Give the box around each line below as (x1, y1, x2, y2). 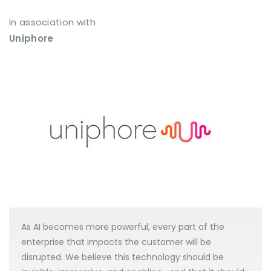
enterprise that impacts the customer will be (21, 236, 211, 249)
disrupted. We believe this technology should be (21, 251, 224, 264)
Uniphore (9, 32, 54, 45)
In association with (9, 16, 96, 29)
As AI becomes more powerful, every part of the (21, 221, 224, 233)
